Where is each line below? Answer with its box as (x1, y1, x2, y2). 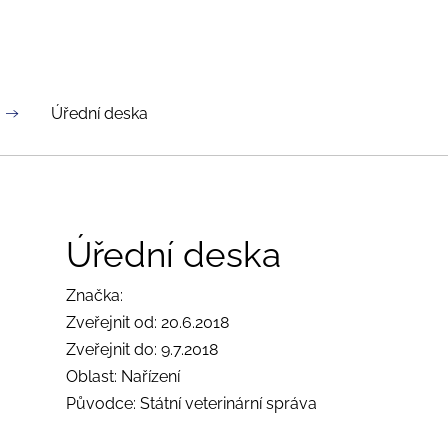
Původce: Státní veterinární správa (66, 394, 317, 413)
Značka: (66, 286, 123, 305)
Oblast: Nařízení (66, 367, 180, 386)
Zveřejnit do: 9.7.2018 (66, 340, 218, 359)
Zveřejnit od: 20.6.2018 (66, 313, 229, 332)
